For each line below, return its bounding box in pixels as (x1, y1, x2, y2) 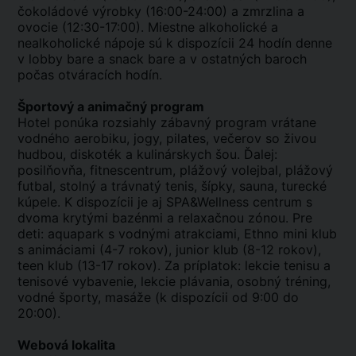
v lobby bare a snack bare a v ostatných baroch (17, 51, 307, 67)
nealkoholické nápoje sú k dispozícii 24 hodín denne (17, 35, 332, 51)
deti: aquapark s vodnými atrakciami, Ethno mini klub (17, 226, 337, 242)
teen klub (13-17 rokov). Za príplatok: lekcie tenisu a (17, 257, 331, 273)
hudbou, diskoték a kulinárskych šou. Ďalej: (17, 146, 277, 162)
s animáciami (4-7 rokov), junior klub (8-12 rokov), (17, 242, 321, 257)
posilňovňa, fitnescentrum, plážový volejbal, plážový (17, 162, 333, 178)
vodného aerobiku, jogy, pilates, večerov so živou (17, 130, 316, 146)
